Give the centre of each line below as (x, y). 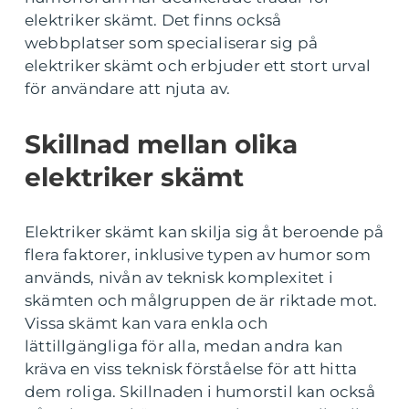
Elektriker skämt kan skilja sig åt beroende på (204, 232)
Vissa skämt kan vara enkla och (146, 323)
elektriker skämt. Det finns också (153, 20)
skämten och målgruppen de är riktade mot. (201, 300)
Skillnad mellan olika (161, 144)
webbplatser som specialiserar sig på (172, 43)
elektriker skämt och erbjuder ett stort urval (198, 66)
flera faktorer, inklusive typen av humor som (198, 255)
